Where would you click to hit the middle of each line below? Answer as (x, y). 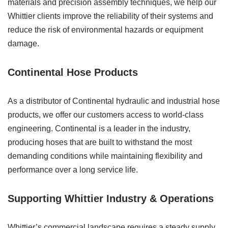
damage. (23, 44)
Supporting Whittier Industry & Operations (111, 198)
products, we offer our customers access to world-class (106, 115)
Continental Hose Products (73, 72)
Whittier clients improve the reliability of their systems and (110, 16)
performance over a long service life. (73, 170)
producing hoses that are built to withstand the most (100, 142)
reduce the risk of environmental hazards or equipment (105, 30)
